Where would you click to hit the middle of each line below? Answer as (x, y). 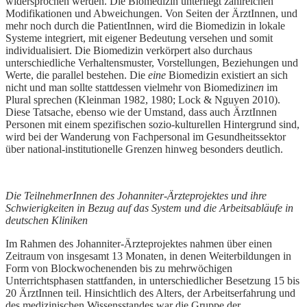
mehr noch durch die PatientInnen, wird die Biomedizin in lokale (145, 26)
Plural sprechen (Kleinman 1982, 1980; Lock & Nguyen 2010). (143, 100)
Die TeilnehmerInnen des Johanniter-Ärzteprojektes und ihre (136, 196)
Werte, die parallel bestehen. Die (77, 75)
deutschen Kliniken (47, 221)
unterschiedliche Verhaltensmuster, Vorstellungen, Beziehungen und (152, 63)
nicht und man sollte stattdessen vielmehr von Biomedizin (130, 88)
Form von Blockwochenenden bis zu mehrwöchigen (119, 269)
